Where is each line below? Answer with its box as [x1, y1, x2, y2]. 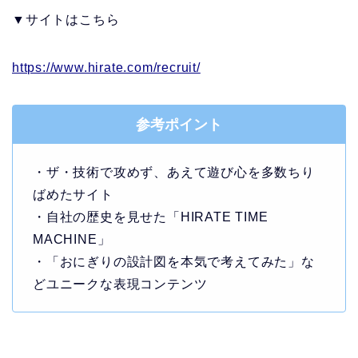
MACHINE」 [33, 233, 111, 247]
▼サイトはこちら [12, 13, 120, 27]
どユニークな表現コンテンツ [33, 277, 208, 292]
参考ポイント [136, 117, 222, 133]
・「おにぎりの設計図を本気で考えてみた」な [33, 255, 315, 269]
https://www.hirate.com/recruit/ [12, 61, 201, 75]
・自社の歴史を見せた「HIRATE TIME [33, 210, 268, 225]
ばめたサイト [33, 188, 113, 202]
